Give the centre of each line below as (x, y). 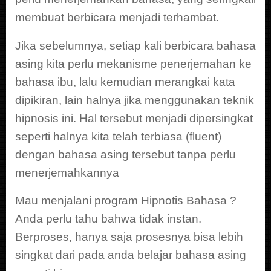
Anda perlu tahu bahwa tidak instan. (108, 219)
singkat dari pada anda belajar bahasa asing (131, 255)
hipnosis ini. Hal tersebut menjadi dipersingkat (134, 118)
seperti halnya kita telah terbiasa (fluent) (118, 136)
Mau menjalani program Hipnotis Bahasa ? (126, 201)
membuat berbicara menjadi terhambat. (117, 18)
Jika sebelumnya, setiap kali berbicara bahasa (135, 45)
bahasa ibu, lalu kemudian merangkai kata (125, 82)
